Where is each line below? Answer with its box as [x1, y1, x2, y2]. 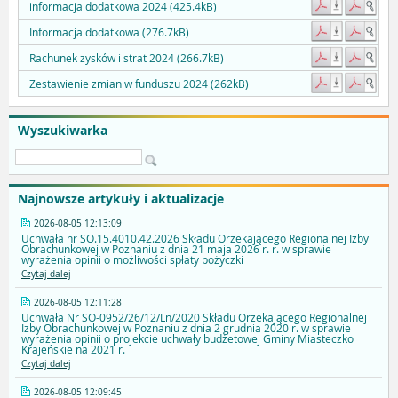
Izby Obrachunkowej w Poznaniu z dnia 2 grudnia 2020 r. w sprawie [21, 321, 351, 336]
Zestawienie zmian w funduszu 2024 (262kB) [29, 76, 249, 92]
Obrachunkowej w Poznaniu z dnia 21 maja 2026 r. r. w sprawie [21, 242, 331, 257]
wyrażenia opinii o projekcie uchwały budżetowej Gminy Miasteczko [21, 331, 354, 346]
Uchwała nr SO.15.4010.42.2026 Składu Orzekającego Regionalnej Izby [21, 231, 369, 246]
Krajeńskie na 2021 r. [21, 342, 125, 357]
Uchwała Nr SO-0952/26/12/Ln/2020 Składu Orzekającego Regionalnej [21, 310, 367, 325]
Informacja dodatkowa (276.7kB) [29, 25, 189, 40]
